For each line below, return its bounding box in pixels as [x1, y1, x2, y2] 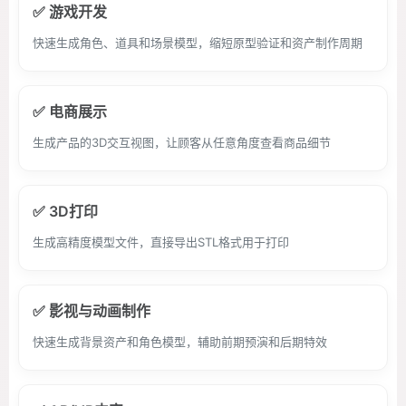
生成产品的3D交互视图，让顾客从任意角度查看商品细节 [33, 135, 331, 150]
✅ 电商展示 [33, 102, 107, 121]
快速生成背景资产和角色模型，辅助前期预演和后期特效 [33, 334, 327, 349]
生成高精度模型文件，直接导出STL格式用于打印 [33, 235, 289, 249]
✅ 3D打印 [33, 202, 98, 220]
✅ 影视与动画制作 [33, 302, 150, 320]
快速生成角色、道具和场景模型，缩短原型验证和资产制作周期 [33, 35, 362, 50]
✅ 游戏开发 [33, 3, 107, 21]
